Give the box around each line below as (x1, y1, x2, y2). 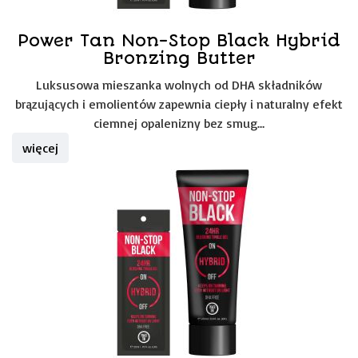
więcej (22, 140, 58, 156)
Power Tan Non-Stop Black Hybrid (18, 30, 340, 50)
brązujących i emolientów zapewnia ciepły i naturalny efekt (15, 96, 343, 112)
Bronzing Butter (102, 48, 256, 68)
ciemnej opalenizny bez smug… (93, 115, 265, 131)
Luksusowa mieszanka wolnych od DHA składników (36, 77, 322, 93)
